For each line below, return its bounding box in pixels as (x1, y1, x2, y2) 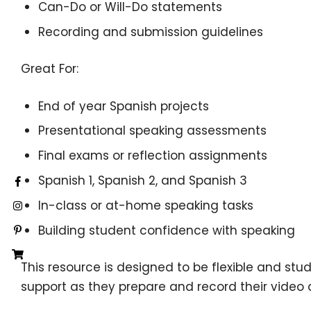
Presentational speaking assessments (38, 122, 267, 140)
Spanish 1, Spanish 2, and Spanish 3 (38, 172, 248, 190)
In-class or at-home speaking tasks (38, 197, 254, 215)
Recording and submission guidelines (38, 24, 264, 41)
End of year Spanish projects (38, 97, 210, 115)
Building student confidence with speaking (38, 221, 296, 239)
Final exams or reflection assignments (38, 147, 268, 165)
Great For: (21, 60, 78, 78)
